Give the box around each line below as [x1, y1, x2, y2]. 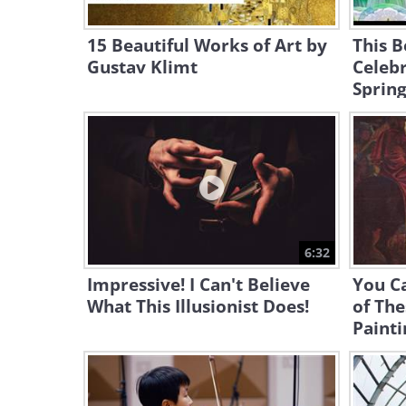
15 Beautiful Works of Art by [87, 34, 327, 57]
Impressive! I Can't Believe [87, 273, 310, 296]
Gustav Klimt [87, 55, 198, 79]
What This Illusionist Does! [87, 295, 309, 318]
